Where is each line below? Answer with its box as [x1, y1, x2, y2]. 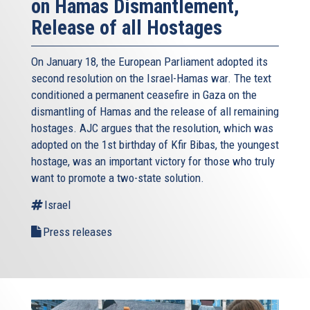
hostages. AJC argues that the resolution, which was [31, 121, 273, 136]
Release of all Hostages [31, 16, 222, 40]
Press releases [43, 225, 112, 239]
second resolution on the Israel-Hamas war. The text [31, 71, 271, 86]
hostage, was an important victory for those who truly [31, 154, 275, 169]
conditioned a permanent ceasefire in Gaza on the [31, 88, 257, 102]
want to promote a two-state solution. [31, 171, 204, 185]
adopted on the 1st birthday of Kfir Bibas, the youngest [31, 138, 279, 152]
